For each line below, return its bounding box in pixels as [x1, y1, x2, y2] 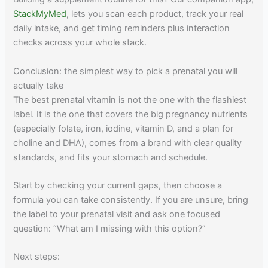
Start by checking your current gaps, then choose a [13, 180, 223, 191]
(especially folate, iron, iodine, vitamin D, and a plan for [13, 123, 234, 134]
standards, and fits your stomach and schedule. [13, 151, 208, 163]
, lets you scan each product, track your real [66, 8, 244, 20]
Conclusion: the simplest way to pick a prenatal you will [13, 65, 238, 77]
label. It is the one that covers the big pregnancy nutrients [13, 108, 248, 120]
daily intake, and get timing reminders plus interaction [13, 23, 230, 34]
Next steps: [13, 251, 60, 263]
